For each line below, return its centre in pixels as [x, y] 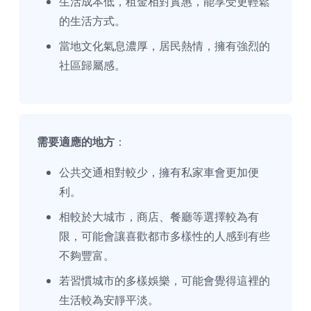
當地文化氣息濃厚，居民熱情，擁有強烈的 [165, 46]
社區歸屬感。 [92, 66]
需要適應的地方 [76, 142]
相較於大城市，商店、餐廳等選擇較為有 [159, 217]
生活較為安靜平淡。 [109, 300]
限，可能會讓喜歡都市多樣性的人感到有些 [165, 236]
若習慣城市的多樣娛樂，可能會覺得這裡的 [165, 281]
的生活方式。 [92, 21]
